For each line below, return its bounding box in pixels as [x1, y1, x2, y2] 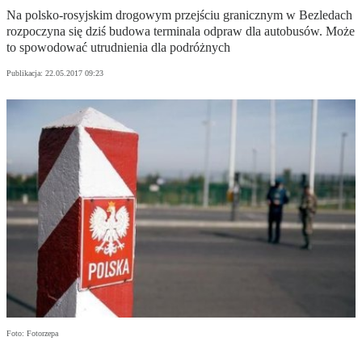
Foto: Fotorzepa [6, 329, 58, 339]
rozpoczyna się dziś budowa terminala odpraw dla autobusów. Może [6, 24, 355, 39]
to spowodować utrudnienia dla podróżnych [6, 40, 230, 55]
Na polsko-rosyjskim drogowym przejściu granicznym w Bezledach [6, 8, 352, 23]
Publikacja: [6, 69, 45, 78]
